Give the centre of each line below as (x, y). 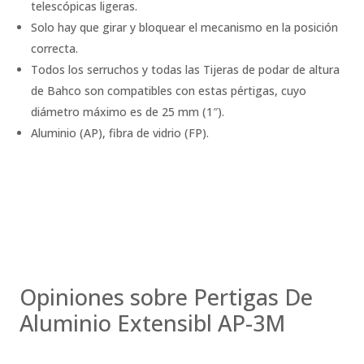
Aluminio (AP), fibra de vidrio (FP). (120, 132)
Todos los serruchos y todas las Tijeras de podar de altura (185, 69)
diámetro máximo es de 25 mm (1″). (128, 111)
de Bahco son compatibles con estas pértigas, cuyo (169, 90)
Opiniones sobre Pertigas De (166, 297)
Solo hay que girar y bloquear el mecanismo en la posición (184, 27)
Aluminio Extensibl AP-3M (152, 323)
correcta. (54, 48)
